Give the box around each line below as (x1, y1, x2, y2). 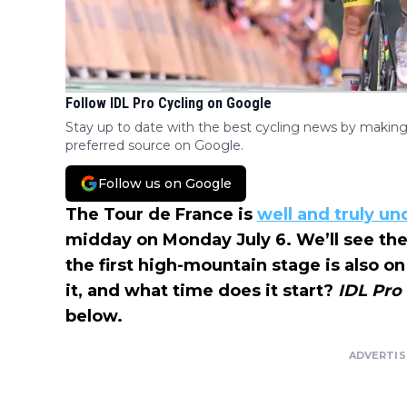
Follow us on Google (98, 175, 232, 193)
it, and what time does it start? (65, 281, 338, 302)
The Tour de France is (65, 204, 257, 225)
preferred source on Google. (65, 137, 243, 154)
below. (65, 306, 123, 327)
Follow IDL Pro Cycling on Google (65, 94, 272, 113)
